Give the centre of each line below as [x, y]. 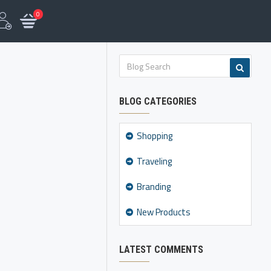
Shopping [155, 136]
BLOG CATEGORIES [158, 101]
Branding [154, 187]
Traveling [154, 161]
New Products [164, 212]
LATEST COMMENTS [161, 250]
